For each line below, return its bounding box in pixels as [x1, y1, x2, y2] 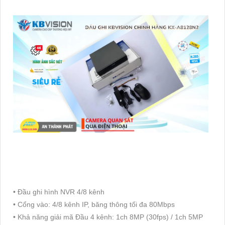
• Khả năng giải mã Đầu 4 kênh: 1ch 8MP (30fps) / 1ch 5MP [13, 212, 203, 221]
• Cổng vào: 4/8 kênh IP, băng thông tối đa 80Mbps [13, 200, 175, 208]
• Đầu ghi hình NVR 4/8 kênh [13, 187, 104, 196]
